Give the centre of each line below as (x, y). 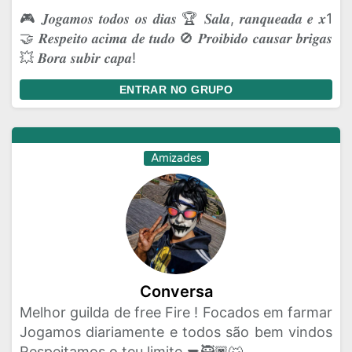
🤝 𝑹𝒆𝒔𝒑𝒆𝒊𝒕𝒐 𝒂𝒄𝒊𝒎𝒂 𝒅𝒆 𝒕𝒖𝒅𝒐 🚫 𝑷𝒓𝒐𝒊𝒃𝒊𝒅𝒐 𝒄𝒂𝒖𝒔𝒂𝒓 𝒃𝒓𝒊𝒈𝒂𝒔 (176, 38)
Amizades (176, 158)
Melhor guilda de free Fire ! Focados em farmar (176, 312)
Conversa (176, 291)
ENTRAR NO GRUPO (176, 90)
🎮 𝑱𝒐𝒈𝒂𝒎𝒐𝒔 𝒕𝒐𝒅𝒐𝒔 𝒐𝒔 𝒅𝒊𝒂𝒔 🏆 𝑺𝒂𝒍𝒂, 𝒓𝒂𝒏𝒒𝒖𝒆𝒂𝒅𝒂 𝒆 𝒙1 (176, 18)
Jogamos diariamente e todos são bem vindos (176, 332)
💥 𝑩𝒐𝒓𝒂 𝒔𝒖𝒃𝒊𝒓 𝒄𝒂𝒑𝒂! (78, 58)
